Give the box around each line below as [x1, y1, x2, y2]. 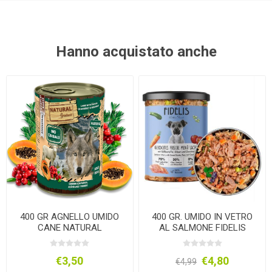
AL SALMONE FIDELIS [158, 222, 246, 233]
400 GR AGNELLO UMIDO [20, 211, 120, 222]
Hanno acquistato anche [55, 42, 217, 60]
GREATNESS [45, 233, 95, 244]
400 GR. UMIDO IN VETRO [152, 211, 253, 222]
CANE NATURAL [37, 222, 102, 233]
